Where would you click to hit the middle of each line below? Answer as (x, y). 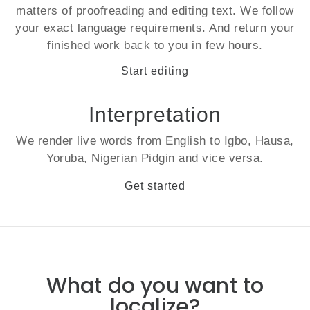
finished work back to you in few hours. (155, 45)
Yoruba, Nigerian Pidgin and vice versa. (155, 158)
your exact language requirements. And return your (155, 28)
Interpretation (155, 115)
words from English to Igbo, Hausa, (197, 141)
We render (47, 141)
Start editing (155, 71)
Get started (155, 186)
